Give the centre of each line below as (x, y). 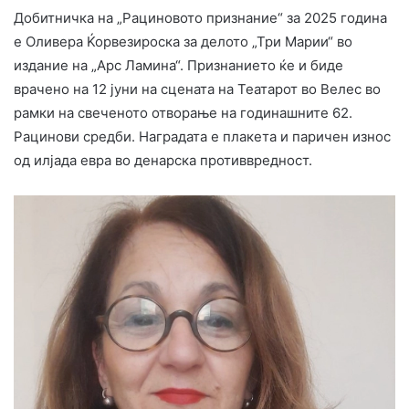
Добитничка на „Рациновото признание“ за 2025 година (200, 17)
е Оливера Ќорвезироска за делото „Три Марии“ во (183, 41)
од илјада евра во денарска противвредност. (163, 160)
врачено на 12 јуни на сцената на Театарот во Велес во (197, 89)
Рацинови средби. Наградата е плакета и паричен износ (202, 136)
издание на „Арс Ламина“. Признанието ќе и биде (178, 65)
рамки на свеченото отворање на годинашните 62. (183, 112)
